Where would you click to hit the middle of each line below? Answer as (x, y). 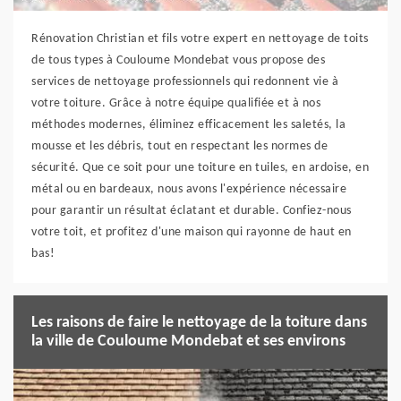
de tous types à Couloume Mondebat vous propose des (178, 60)
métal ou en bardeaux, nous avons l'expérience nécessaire (189, 189)
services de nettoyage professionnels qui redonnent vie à (185, 81)
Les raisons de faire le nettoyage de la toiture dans (199, 322)
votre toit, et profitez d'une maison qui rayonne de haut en (192, 232)
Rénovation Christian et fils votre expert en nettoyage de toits (200, 38)
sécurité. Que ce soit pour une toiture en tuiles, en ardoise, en (200, 167)
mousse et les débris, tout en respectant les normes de (179, 146)
